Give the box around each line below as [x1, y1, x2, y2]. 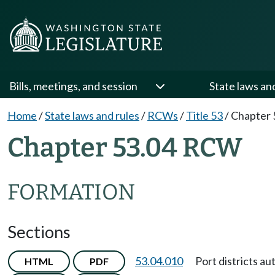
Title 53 [186, 109, 223, 122]
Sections [7, 221, 71, 242]
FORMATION [7, 179, 135, 205]
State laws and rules [45, 109, 139, 122]
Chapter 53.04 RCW [7, 131, 242, 163]
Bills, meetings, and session [9, 79, 137, 93]
